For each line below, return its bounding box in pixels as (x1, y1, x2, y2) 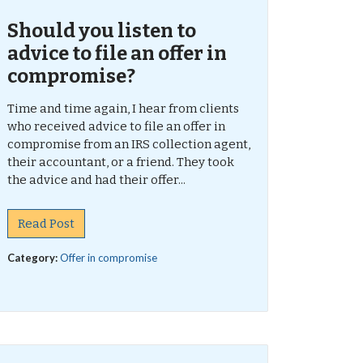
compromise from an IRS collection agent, (6, 137, 250, 152)
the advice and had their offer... (6, 173, 186, 187)
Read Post (17, 216, 75, 231)
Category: (6, 251, 60, 264)
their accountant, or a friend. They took (6, 155, 234, 169)
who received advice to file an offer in (6, 119, 225, 134)
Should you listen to (6, 19, 196, 42)
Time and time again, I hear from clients (6, 101, 239, 116)
